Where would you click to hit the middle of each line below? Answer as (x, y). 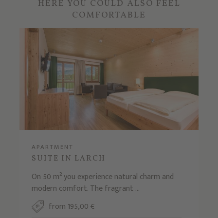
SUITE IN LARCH (68, 159)
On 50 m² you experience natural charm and (102, 177)
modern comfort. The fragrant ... (85, 189)
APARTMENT (52, 147)
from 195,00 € (71, 207)
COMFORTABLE (109, 16)
